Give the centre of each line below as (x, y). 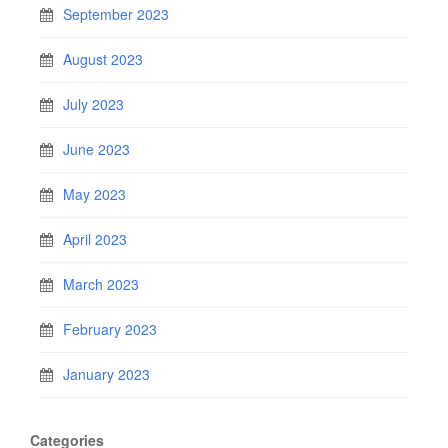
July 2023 (93, 103)
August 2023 (103, 58)
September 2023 (116, 13)
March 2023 (101, 283)
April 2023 (95, 238)
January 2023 (106, 373)
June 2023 (96, 148)
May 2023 (94, 193)
